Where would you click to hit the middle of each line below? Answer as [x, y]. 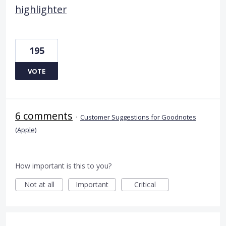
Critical [145, 185]
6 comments [44, 116]
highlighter [41, 10]
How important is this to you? [63, 166]
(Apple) [26, 130]
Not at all [39, 185]
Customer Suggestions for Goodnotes [138, 117]
